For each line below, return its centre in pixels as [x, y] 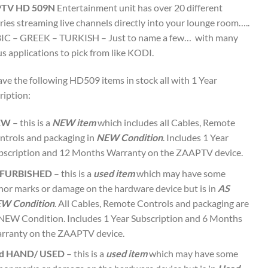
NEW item [74, 122]
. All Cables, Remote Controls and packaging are [152, 203]
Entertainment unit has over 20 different [138, 8]
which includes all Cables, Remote [166, 122]
